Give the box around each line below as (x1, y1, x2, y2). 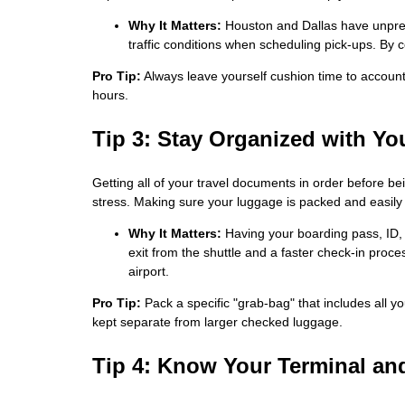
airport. (128, 264, 169, 278)
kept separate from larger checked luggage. (92, 315, 343, 329)
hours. (92, 88, 128, 102)
